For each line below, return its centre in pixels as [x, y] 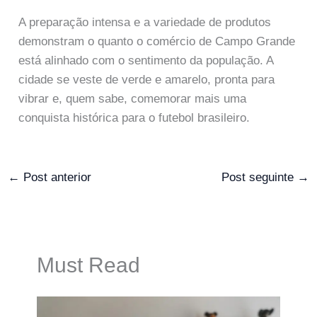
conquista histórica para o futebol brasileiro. [134, 118]
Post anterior [56, 178]
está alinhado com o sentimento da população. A [146, 61]
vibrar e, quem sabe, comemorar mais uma [133, 99]
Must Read [88, 265]
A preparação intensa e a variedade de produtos [145, 23]
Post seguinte [259, 178]
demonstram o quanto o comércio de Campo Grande [157, 42]
